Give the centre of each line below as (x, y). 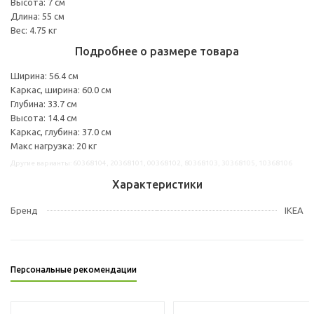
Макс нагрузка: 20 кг (54, 145)
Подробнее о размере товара (157, 51)
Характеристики (157, 184)
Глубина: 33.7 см (44, 103)
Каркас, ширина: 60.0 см (61, 89)
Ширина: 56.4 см (45, 75)
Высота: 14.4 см (44, 117)
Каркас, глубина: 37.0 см (61, 131)
